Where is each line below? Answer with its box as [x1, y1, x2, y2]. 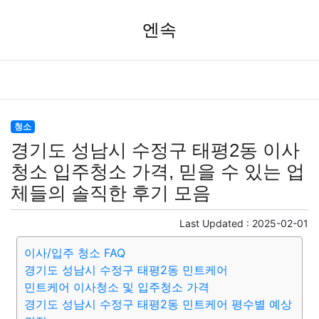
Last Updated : [179, 217, 252, 229]
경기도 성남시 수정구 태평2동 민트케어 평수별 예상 [24, 297, 292, 311]
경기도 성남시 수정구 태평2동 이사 [11, 140, 300, 160]
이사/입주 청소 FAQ [24, 246, 125, 260]
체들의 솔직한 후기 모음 [11, 183, 211, 203]
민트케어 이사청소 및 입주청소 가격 [24, 280, 209, 294]
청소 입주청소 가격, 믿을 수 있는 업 [11, 162, 305, 182]
